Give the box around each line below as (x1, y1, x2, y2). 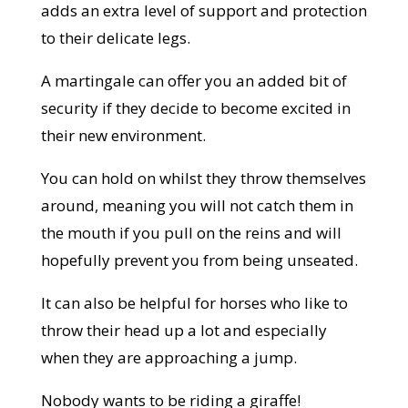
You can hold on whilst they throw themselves (40, 168, 366, 189)
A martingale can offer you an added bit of (40, 70, 347, 92)
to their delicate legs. (40, 27, 190, 49)
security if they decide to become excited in (40, 97, 351, 119)
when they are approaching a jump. (40, 347, 297, 369)
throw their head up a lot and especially (40, 320, 327, 342)
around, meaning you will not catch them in (40, 195, 353, 217)
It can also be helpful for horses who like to (40, 292, 348, 314)
